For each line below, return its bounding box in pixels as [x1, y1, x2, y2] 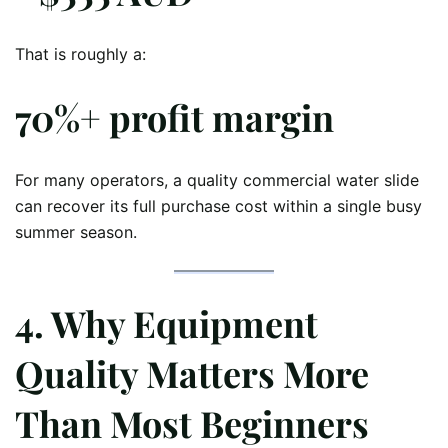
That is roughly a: [15, 43, 146, 64]
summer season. [15, 221, 137, 242]
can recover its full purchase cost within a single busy [15, 195, 422, 216]
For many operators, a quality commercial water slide [15, 169, 419, 190]
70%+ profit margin [15, 92, 334, 141]
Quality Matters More [15, 349, 369, 398]
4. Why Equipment [15, 299, 318, 348]
